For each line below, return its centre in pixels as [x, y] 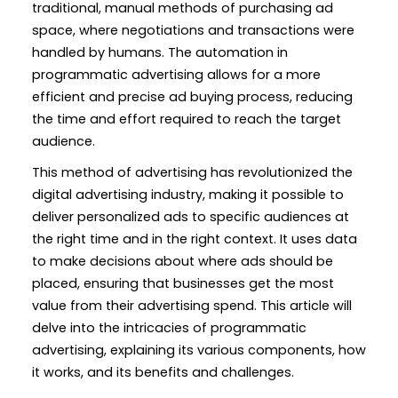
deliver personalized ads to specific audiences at [191, 216]
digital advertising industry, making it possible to [188, 194]
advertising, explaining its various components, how [199, 350]
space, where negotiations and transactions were [193, 30]
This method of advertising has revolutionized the [192, 172]
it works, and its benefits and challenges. [163, 372]
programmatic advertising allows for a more [176, 74]
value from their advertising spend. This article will [192, 305]
